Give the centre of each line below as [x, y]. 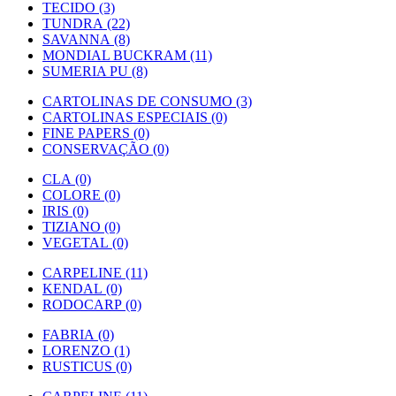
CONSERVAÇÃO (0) [106, 148]
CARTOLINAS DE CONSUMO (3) [147, 101]
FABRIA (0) [78, 334]
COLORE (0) [81, 194]
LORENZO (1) [86, 350]
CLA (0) [67, 179]
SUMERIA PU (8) [95, 71]
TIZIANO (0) [81, 226]
